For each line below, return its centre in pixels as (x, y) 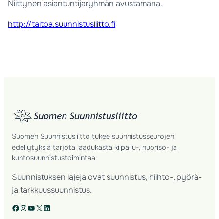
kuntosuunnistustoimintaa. (55, 158)
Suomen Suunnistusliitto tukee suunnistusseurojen (93, 136)
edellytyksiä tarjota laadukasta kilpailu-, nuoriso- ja (95, 147)
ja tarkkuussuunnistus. (52, 190)
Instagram (22, 207)
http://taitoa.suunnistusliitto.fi (62, 24)
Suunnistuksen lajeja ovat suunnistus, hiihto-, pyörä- (107, 177)
